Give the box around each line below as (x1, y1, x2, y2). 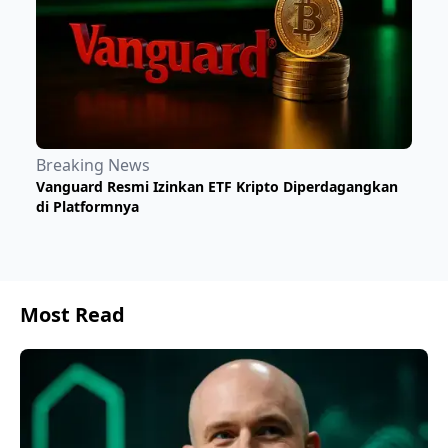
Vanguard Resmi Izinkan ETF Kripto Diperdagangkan (36, 176, 398, 196)
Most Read (20, 300, 125, 328)
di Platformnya (36, 196, 139, 216)
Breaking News (36, 153, 150, 176)
